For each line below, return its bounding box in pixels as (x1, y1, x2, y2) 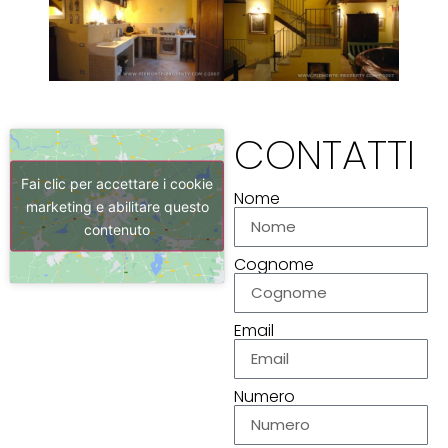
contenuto (84, 220, 150, 238)
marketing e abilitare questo (25, 197, 209, 215)
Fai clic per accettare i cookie (21, 174, 213, 192)
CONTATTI (234, 126, 415, 183)
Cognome (234, 252, 314, 276)
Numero (234, 384, 295, 408)
